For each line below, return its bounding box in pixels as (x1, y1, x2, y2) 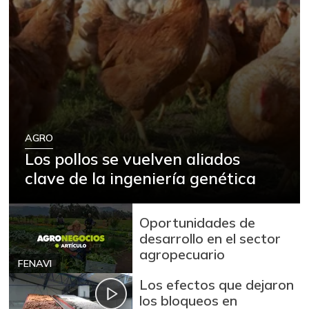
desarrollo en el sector (139, 230, 281, 248)
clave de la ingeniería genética (25, 167, 257, 188)
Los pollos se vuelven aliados (25, 148, 241, 169)
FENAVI (18, 257, 52, 270)
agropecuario (139, 246, 226, 263)
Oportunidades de (139, 214, 256, 232)
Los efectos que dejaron (139, 275, 295, 293)
